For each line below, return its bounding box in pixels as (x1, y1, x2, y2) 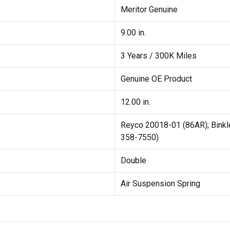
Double (120, 156, 146, 166)
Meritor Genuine (120, 5, 178, 15)
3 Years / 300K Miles (120, 51, 197, 61)
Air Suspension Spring (120, 179, 200, 189)
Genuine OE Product (120, 74, 192, 84)
